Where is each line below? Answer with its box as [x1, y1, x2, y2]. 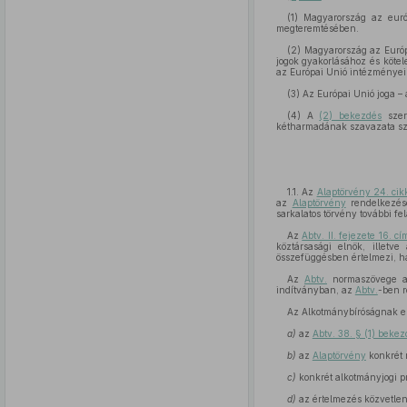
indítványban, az [275, 284, 355, 295]
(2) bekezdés [319, 110, 382, 121]
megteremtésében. [275, 23, 359, 34]
